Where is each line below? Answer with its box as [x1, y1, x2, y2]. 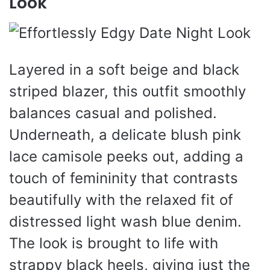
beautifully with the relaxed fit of [9, 190, 233, 209]
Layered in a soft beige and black [9, 60, 239, 78]
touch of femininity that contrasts [9, 169, 238, 187]
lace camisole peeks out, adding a [9, 147, 243, 165]
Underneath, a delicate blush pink [9, 125, 241, 143]
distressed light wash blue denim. [9, 212, 242, 230]
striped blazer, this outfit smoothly [9, 82, 246, 100]
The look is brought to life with [9, 234, 218, 252]
